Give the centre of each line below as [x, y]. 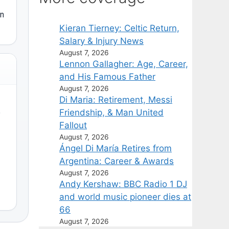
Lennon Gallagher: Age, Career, [124, 64]
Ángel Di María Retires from [116, 148]
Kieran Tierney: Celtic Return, [119, 28]
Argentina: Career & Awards [117, 161]
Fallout [73, 125]
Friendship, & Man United [111, 112]
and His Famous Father [107, 76]
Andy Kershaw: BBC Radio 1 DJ [123, 184]
